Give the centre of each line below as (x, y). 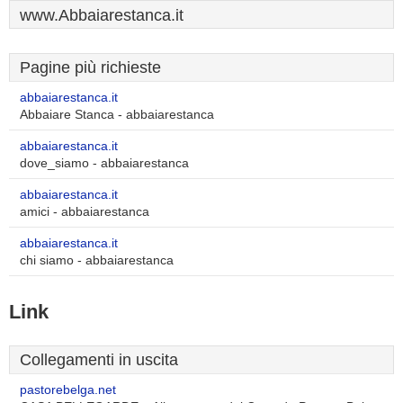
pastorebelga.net (68, 390)
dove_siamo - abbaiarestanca (104, 163)
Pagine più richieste (90, 67)
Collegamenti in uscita (99, 360)
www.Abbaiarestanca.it (102, 15)
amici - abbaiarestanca (85, 212)
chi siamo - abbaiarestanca (97, 260)
